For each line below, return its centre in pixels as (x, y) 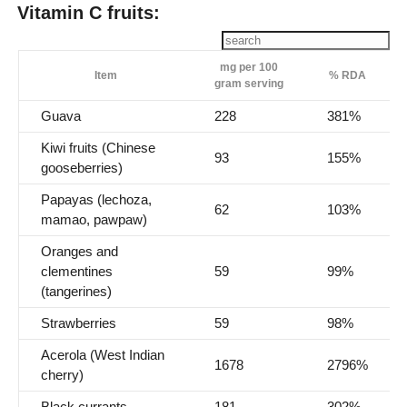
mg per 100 (248, 68)
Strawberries (78, 323)
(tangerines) (76, 292)
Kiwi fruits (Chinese (98, 148)
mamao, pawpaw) (94, 220)
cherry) (62, 375)
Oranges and (79, 252)
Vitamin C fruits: (88, 13)
